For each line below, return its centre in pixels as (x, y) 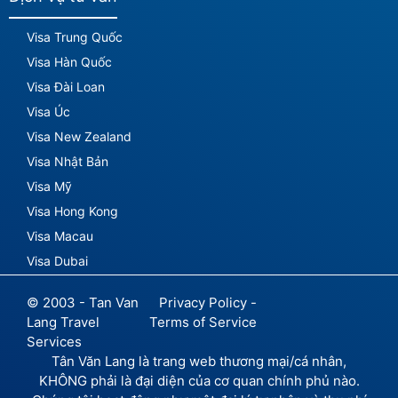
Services (54, 341)
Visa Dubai (57, 260)
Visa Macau (60, 235)
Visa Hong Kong (72, 211)
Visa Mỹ (49, 186)
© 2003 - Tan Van (83, 302)
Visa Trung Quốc (75, 36)
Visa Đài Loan (66, 86)
